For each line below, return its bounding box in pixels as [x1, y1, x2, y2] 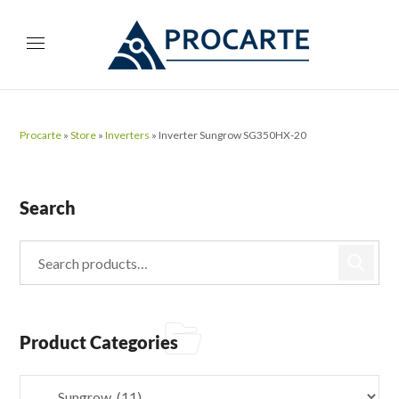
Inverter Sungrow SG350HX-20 [159, 128, 307, 142]
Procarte [20, 128, 62, 142]
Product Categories [20, 331, 179, 353]
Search [20, 197, 77, 218]
